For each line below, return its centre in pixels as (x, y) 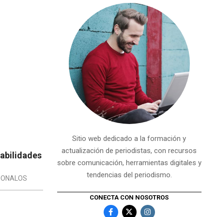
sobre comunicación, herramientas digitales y (129, 163)
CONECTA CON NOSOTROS (129, 197)
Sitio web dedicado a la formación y (129, 139)
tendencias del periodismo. (129, 175)
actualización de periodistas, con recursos (129, 151)
